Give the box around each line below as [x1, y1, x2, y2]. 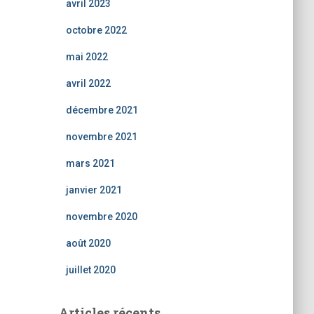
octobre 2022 [65, 25, 127, 36]
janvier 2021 [65, 184, 122, 196]
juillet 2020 [65, 264, 116, 275]
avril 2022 [65, 78, 111, 89]
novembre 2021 [65, 131, 137, 142]
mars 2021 [65, 158, 115, 169]
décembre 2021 [65, 104, 138, 116]
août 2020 [65, 238, 111, 249]
